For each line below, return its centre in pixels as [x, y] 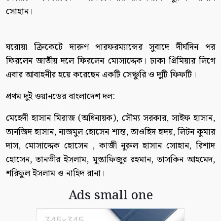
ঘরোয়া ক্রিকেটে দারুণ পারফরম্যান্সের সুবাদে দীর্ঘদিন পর [110, 47]
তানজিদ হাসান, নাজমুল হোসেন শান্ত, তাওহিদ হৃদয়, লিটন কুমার [110, 132]
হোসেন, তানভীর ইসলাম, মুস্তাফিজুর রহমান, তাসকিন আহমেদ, [110, 160]
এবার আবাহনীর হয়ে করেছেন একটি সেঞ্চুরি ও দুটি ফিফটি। [101, 75]
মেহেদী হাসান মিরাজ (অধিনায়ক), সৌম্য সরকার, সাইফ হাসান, [110, 118]
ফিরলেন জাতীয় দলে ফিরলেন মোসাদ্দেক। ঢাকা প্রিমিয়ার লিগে [110, 61]
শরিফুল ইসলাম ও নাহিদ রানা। [55, 173]
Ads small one [110, 196]
